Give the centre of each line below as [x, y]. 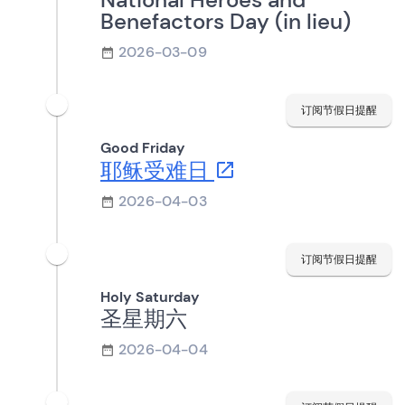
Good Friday [143, 148]
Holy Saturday [150, 297]
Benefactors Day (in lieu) [226, 21]
